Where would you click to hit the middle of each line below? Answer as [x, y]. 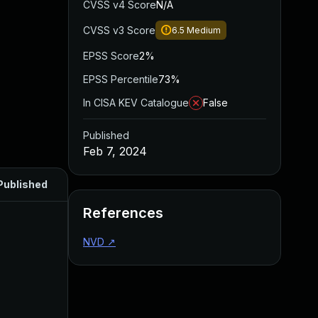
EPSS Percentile [121, 79]
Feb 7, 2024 [115, 151]
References [123, 213]
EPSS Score [111, 56]
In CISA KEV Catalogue [136, 103]
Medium [204, 30]
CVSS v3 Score [119, 30]
